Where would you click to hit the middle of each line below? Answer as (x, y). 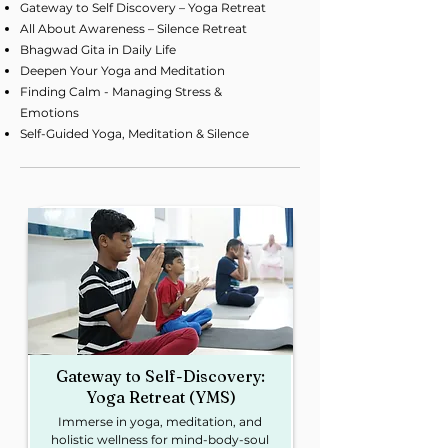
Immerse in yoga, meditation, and (159, 421)
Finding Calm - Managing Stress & (121, 91)
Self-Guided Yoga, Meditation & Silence (134, 133)
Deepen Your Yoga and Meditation (122, 70)
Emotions (49, 112)
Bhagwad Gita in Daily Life (98, 49)
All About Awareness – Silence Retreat (133, 28)
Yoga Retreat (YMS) (160, 397)
